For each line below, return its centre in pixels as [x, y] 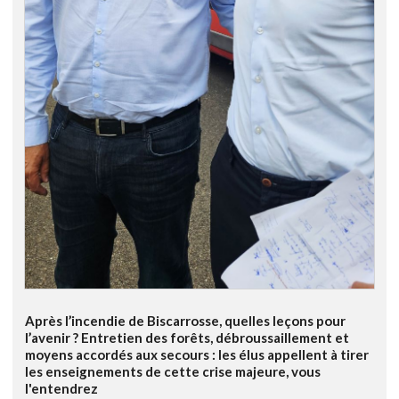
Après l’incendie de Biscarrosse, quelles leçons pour [185, 321]
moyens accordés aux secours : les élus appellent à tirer [197, 355]
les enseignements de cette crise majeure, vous [173, 372]
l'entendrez [61, 389]
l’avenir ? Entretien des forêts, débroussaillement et [187, 338]
